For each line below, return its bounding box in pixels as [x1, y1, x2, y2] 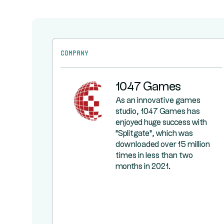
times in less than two [115, 152, 193, 159]
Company [60, 48, 88, 55]
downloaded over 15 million [115, 141, 210, 148]
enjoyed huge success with [115, 119, 207, 126]
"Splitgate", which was [115, 130, 193, 137]
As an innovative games [115, 97, 200, 104]
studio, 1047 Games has [115, 108, 200, 115]
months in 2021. [115, 163, 170, 170]
